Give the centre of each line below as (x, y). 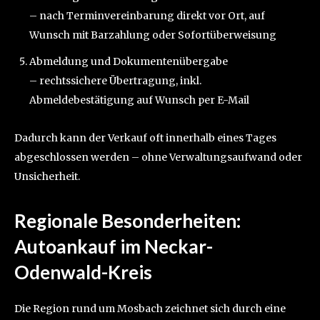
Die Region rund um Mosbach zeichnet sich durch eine (150, 309)
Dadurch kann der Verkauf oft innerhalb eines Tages (145, 138)
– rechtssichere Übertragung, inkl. (115, 81)
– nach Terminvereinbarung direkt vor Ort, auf (147, 16)
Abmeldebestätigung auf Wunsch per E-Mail (139, 100)
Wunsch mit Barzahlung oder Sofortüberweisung (153, 35)
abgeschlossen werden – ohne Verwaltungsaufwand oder (158, 157)
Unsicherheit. (47, 177)
